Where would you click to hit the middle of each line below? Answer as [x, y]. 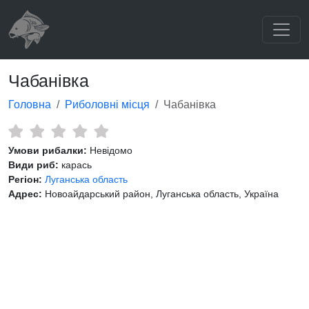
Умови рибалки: [48, 150]
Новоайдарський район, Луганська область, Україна [160, 194]
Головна [30, 104]
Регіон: [25, 179]
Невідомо [110, 150]
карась [75, 165]
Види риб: [33, 165]
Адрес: [25, 194]
